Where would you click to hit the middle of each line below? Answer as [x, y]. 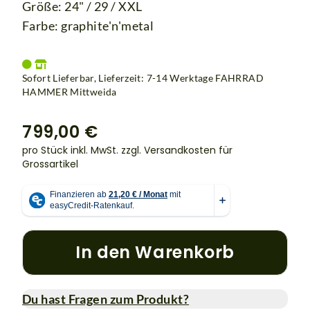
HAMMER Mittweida [70, 91]
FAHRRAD [239, 77]
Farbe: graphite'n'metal [88, 25]
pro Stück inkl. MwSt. [72, 150]
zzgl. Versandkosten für [177, 150]
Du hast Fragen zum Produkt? [106, 299]
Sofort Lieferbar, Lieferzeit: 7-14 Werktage [119, 77]
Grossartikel [50, 164]
